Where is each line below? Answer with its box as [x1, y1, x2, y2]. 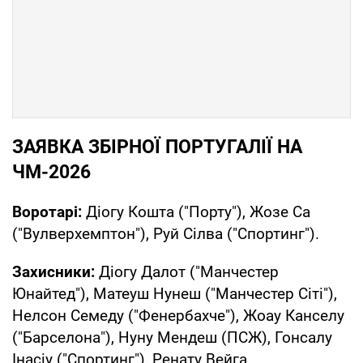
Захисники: [12, 262, 95, 281]
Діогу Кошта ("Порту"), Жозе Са [82, 202, 310, 221]
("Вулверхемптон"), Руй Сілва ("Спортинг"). [12, 224, 319, 243]
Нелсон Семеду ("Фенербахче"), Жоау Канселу [12, 305, 344, 325]
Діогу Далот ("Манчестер [95, 262, 279, 281]
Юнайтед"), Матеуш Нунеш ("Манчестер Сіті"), [12, 284, 337, 303]
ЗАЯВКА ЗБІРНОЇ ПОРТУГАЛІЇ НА [12, 135, 302, 158]
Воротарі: [12, 202, 82, 221]
